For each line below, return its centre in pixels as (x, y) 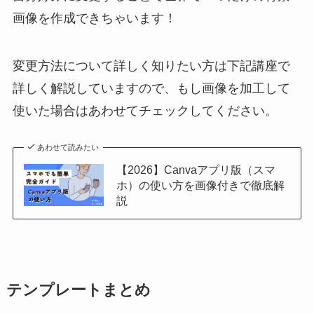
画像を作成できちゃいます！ (94, 19)
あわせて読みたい (68, 147)
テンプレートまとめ (78, 290)
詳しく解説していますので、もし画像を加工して (151, 89)
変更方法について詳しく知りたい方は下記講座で (151, 66)
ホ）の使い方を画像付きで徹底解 (200, 185)
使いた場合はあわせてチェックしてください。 (145, 111)
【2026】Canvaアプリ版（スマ (196, 169)
